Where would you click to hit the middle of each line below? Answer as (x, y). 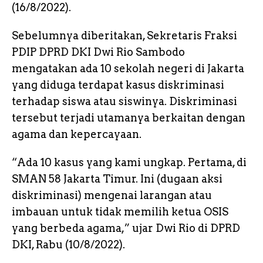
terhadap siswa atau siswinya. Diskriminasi (124, 101)
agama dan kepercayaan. (77, 134)
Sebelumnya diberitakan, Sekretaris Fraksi (124, 35)
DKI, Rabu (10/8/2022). (68, 244)
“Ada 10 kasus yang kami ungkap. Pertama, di (129, 162)
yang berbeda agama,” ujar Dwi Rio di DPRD (126, 228)
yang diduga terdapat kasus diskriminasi (118, 85)
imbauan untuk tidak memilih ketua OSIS (120, 211)
